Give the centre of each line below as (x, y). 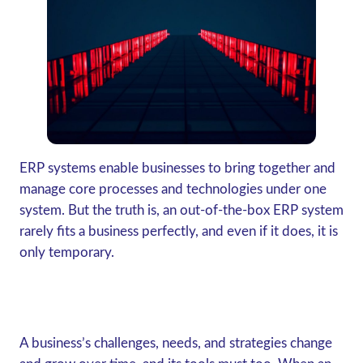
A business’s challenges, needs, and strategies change (175, 343)
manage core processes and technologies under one (173, 189)
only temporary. (68, 252)
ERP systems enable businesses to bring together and (177, 168)
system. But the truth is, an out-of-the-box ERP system (181, 210)
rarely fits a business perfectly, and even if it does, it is (178, 231)
